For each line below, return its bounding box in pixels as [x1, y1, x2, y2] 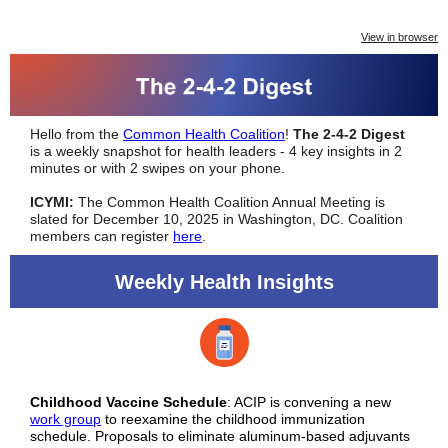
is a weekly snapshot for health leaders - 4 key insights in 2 [30, 143, 402, 159]
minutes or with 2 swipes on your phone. [30, 160, 285, 176]
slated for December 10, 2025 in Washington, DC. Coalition [30, 211, 403, 227]
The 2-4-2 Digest [293, 126, 405, 142]
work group [30, 411, 101, 427]
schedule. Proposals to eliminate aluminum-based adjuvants [30, 428, 410, 444]
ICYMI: [30, 194, 74, 210]
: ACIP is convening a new [227, 394, 391, 410]
